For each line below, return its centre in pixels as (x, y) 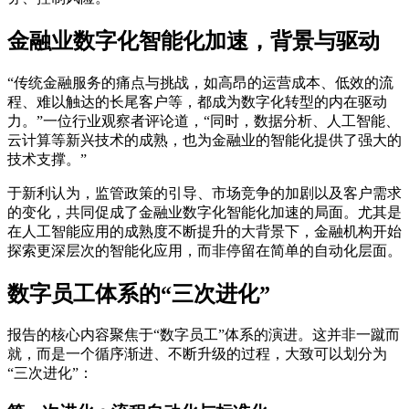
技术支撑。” (47, 159)
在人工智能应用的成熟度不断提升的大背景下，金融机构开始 (204, 231)
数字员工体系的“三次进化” (139, 294)
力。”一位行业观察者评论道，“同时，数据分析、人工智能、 (204, 121)
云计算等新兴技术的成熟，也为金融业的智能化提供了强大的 (204, 140)
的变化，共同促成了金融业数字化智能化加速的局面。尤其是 (204, 212)
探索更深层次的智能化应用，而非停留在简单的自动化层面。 (204, 250)
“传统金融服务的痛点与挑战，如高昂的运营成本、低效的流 (200, 82)
